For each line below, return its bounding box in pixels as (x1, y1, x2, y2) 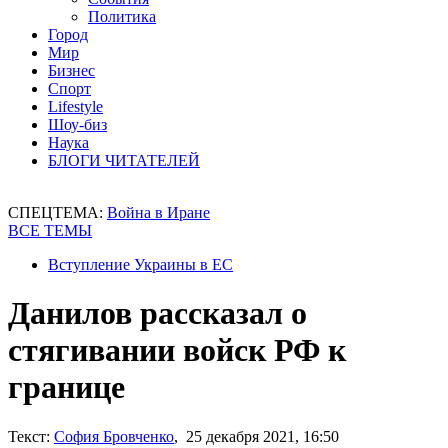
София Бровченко (54, 427, 174, 445)
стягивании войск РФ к (8, 332, 346, 369)
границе (8, 369, 125, 406)
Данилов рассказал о (8, 295, 307, 332)
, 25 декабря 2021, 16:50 (174, 427, 339, 445)
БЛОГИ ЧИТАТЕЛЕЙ (48, 152, 200, 169)
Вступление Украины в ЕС (48, 256, 233, 273)
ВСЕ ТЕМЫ (8, 222, 92, 239)
